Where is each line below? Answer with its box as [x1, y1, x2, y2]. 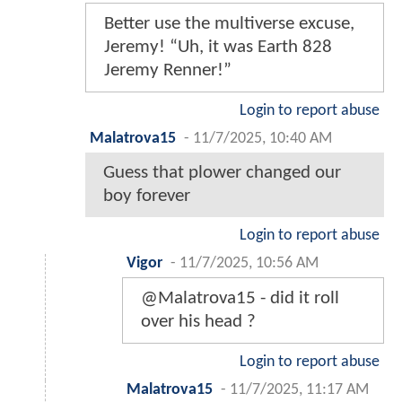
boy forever [103, 186, 190, 205]
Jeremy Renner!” [104, 60, 232, 80]
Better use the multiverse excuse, [104, 13, 354, 33]
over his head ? [141, 311, 256, 331]
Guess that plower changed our [103, 162, 341, 182]
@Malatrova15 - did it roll [141, 288, 339, 308]
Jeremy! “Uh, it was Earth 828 [104, 37, 332, 57]
